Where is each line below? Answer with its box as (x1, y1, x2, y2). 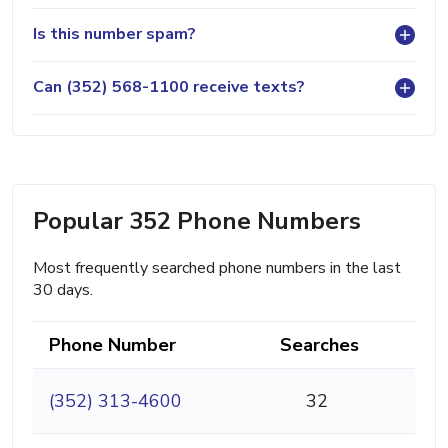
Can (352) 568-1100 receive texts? (33, 76, 305, 98)
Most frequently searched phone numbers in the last (33, 256, 401, 279)
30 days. (33, 278, 93, 301)
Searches (280, 332, 359, 357)
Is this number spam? (33, 23, 196, 45)
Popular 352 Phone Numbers (33, 204, 361, 237)
